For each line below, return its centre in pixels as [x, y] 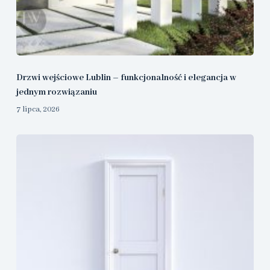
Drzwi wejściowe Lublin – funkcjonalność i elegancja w [126, 78]
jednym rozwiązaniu [56, 93]
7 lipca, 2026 [38, 110]
